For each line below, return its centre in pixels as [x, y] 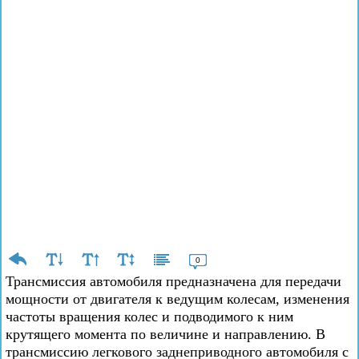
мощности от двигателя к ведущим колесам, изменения [177, 299]
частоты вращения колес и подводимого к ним [149, 317]
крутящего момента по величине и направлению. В [165, 334]
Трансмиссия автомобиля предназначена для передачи [173, 281]
